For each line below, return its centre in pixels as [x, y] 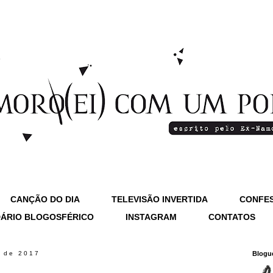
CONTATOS [232, 217]
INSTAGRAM [151, 217]
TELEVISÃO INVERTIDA [160, 199]
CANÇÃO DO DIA [45, 199]
